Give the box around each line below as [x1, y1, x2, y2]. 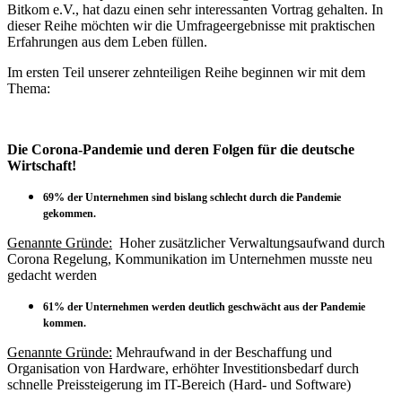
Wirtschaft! [7, 157, 76, 173]
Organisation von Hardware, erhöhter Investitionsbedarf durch [7, 360, 359, 376]
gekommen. [43, 206, 96, 220]
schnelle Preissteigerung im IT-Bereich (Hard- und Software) [7, 376, 351, 392]
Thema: [7, 80, 50, 96]
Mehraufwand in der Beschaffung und [112, 344, 332, 360]
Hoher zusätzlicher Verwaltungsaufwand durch [112, 234, 385, 250]
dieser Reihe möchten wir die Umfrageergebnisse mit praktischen [7, 17, 375, 33]
